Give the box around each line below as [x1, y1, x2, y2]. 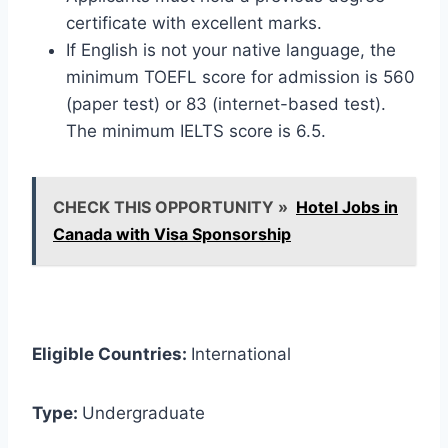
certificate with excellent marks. [66, 12, 322, 33]
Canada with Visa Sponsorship [53, 223, 291, 244]
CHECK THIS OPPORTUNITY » [53, 196, 288, 217]
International [191, 343, 291, 364]
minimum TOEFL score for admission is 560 [66, 66, 415, 87]
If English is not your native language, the [66, 39, 396, 60]
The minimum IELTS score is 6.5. [66, 120, 326, 141]
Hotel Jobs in [296, 196, 398, 217]
